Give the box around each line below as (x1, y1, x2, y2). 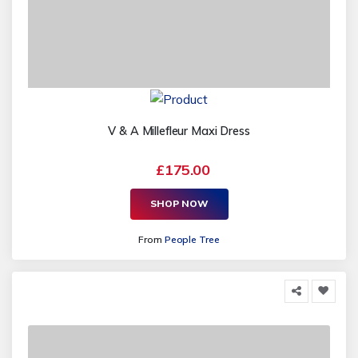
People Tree (164, 233, 220, 245)
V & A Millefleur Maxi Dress (108, 123, 250, 138)
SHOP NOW (149, 197, 209, 210)
